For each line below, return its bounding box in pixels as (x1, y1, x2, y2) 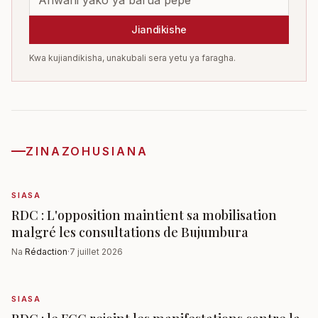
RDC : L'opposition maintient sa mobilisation (11, 206, 277, 224)
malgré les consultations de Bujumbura (11, 223, 248, 241)
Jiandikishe (131, 23, 187, 35)
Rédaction (25, 246, 67, 257)
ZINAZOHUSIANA (26, 143, 148, 158)
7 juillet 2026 (70, 246, 123, 257)
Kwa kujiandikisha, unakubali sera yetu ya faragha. (29, 52, 236, 63)
